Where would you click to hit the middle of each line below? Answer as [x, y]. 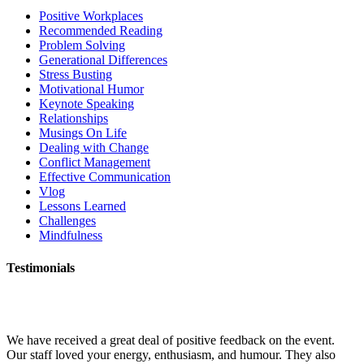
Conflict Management [95, 162]
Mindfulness [71, 236]
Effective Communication [105, 177]
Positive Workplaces [91, 16]
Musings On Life [83, 133]
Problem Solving [82, 45]
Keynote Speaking [87, 104]
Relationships [74, 119]
